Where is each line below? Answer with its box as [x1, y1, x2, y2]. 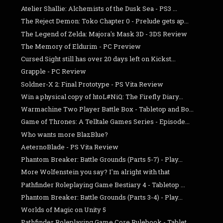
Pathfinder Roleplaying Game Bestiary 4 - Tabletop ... [21, 180, 186, 189]
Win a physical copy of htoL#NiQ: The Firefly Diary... [21, 92, 184, 101]
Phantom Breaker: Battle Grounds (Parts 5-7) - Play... [21, 155, 183, 164]
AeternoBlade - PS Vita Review [21, 142, 119, 151]
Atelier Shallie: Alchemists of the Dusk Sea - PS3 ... [21, 4, 178, 13]
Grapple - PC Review [21, 67, 87, 76]
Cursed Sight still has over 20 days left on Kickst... [21, 54, 176, 64]
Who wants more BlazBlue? [21, 129, 109, 139]
